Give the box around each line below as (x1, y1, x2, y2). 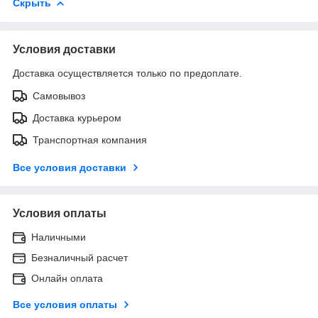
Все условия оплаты (13, 298, 117, 310)
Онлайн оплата (31, 272, 103, 284)
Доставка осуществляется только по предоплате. (13, 67, 242, 79)
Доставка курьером (33, 111, 121, 124)
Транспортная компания (33, 133, 147, 146)
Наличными (31, 231, 86, 243)
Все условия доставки (13, 161, 126, 173)
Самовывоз (33, 89, 85, 102)
